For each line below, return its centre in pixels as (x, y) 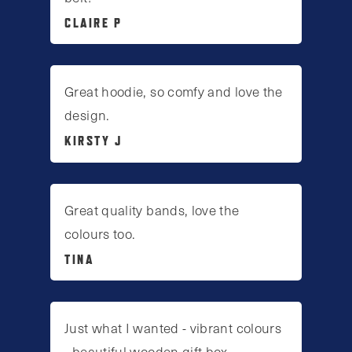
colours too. (100, 233)
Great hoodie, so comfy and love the (174, 92)
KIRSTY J (93, 141)
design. (87, 115)
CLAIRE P (93, 23)
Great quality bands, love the (152, 209)
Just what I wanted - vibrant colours (173, 327)
